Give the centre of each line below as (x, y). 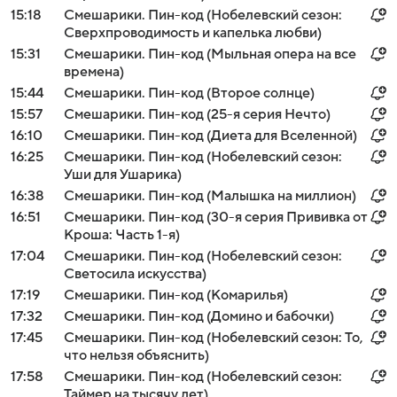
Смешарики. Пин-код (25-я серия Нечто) (197, 114)
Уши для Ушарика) (123, 175)
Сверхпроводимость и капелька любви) (193, 33)
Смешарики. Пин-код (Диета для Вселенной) (210, 136)
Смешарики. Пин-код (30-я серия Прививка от (216, 217)
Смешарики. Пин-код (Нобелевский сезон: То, (214, 338)
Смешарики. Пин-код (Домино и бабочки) (199, 316)
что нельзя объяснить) (136, 355)
